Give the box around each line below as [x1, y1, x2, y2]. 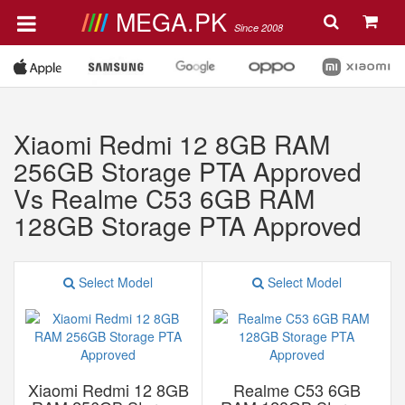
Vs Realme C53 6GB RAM [14, 180, 315, 216]
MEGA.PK [115, 4, 234, 39]
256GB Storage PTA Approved [14, 153, 362, 189]
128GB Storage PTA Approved [14, 207, 362, 243]
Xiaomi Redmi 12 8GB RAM [14, 126, 330, 162]
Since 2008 [233, 21, 283, 34]
